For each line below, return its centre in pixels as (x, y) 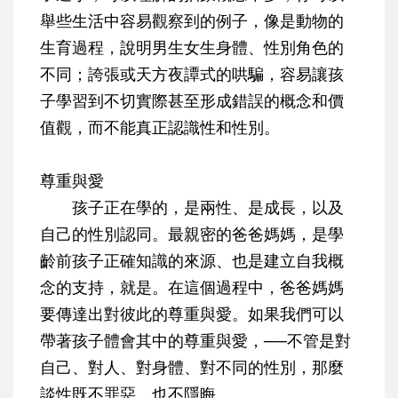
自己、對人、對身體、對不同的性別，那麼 (192, 367)
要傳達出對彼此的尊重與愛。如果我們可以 (192, 314)
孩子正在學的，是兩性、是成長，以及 (192, 207)
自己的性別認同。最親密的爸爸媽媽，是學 (192, 234)
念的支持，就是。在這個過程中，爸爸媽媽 (192, 287)
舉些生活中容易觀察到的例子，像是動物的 (192, 21)
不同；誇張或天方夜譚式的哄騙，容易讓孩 (192, 74)
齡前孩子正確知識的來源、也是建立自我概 (192, 261)
